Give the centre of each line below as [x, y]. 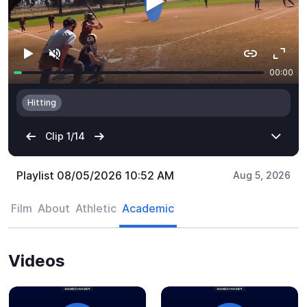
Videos [37, 260]
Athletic [96, 208]
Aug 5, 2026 [262, 175]
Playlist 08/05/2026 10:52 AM [95, 175]
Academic [148, 208]
